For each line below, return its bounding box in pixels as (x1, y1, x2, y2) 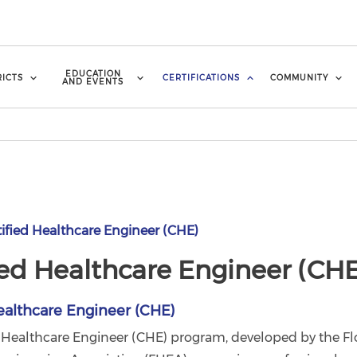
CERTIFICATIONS (163, 72, 241, 83)
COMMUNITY (269, 72, 328, 83)
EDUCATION (65, 68, 121, 79)
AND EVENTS (62, 76, 124, 87)
